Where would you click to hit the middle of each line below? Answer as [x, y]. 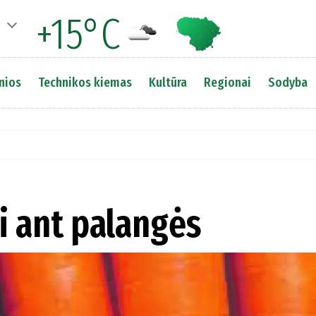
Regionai [227, 82]
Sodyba [287, 82]
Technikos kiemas [85, 82]
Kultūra [168, 82]
